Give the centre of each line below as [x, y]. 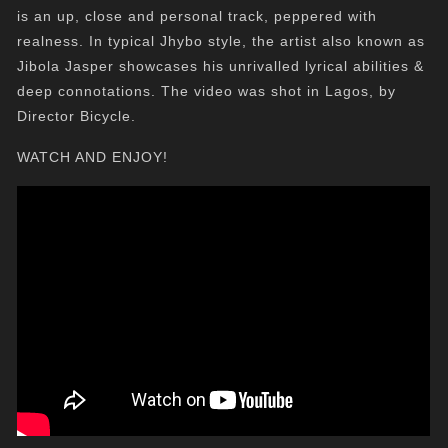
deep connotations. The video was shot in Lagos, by [207, 91]
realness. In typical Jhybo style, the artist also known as [221, 41]
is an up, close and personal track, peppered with [197, 16]
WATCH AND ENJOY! [93, 157]
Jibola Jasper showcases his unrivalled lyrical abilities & [221, 66]
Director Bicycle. [77, 116]
